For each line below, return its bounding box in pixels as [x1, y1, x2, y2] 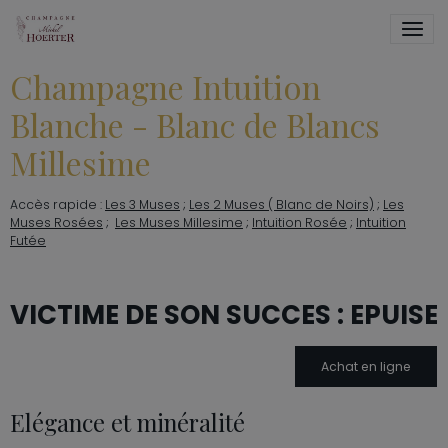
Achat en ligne [320, 358, 411, 376]
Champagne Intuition [10, 65, 321, 108]
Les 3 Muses [105, 196, 180, 213]
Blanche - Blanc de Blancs [10, 103, 380, 146]
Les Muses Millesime [115, 214, 243, 231]
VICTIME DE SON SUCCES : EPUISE [10, 297, 438, 333]
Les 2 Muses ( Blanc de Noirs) [189, 196, 374, 213]
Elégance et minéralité [10, 406, 245, 439]
